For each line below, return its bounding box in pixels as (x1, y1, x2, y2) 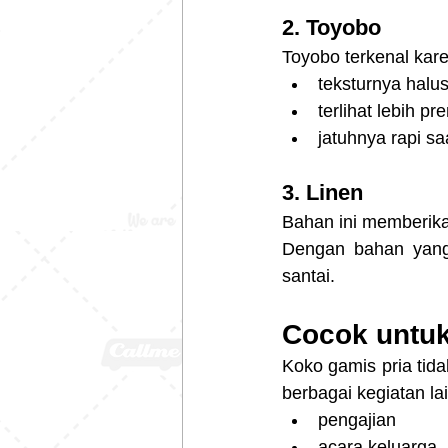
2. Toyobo (282, 15, 381, 41)
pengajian (318, 410, 396, 431)
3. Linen (282, 180, 363, 206)
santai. (282, 266, 335, 287)
